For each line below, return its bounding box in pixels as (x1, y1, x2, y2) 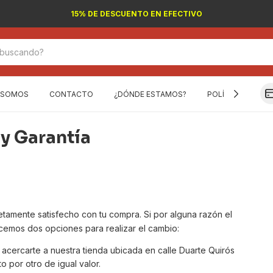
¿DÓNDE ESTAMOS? (114, 89, 186, 99)
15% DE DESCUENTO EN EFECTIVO (71, 9, 202, 18)
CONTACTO (49, 89, 93, 99)
